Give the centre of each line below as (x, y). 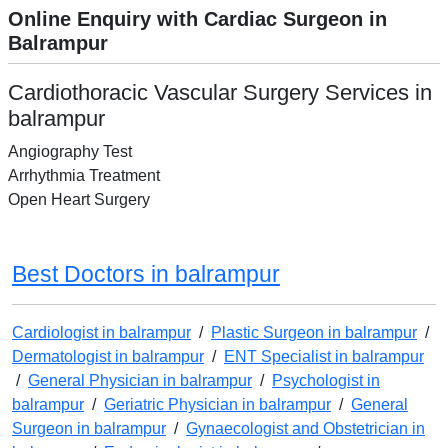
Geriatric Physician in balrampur (217, 405)
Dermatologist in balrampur (108, 357)
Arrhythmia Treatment (84, 176)
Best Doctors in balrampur (146, 274)
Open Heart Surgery (79, 200)
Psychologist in (326, 381)
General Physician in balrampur (140, 381)
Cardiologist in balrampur (101, 333)
